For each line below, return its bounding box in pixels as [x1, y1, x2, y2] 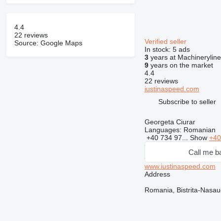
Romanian [181, 126, 216, 134]
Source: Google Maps [14, 39, 82, 47]
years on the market [148, 61, 213, 70]
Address [144, 170, 170, 179]
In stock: [144, 45, 173, 54]
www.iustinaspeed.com [144, 162, 216, 171]
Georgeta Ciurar [144, 118, 195, 126]
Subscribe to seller [158, 97, 216, 106]
